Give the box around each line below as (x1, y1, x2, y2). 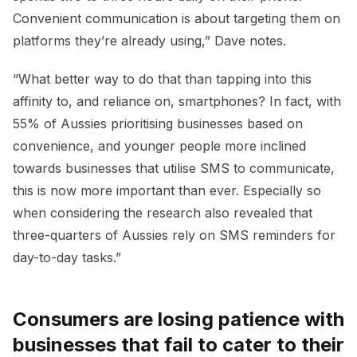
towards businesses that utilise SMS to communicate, (13, 160, 335, 177)
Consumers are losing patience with (13, 308, 344, 331)
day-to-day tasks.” (13, 249, 121, 266)
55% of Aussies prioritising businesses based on (13, 116, 303, 132)
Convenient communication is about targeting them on (13, 10, 340, 27)
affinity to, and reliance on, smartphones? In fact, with (13, 93, 341, 110)
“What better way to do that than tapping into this (13, 71, 312, 88)
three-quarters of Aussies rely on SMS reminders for (13, 227, 335, 244)
